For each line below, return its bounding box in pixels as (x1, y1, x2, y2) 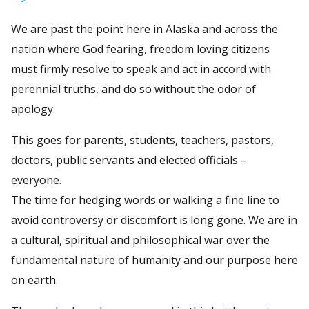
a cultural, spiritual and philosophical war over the (11, 232, 270, 248)
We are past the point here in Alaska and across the (11, 21, 278, 37)
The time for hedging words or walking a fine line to (11, 192, 279, 208)
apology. (11, 101, 55, 117)
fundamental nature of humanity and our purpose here (11, 252, 298, 268)
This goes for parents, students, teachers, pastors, (11, 132, 274, 148)
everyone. (11, 172, 61, 188)
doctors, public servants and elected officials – (11, 152, 247, 168)
